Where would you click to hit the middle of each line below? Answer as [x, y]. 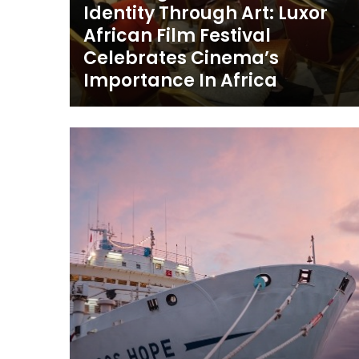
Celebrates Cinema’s [182, 58]
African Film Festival [177, 36]
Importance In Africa [181, 81]
